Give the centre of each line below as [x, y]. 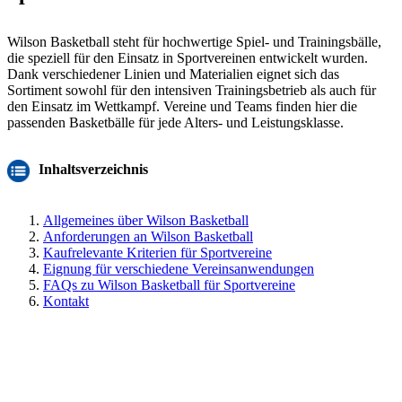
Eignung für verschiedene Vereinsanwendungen [179, 268]
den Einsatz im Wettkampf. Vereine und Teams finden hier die [182, 106]
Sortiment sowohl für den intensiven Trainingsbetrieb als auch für [192, 90]
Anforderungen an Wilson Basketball [148, 236]
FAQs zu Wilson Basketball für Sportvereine [169, 284]
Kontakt [66, 301]
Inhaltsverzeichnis [92, 170]
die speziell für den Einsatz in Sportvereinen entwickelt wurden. [188, 57]
